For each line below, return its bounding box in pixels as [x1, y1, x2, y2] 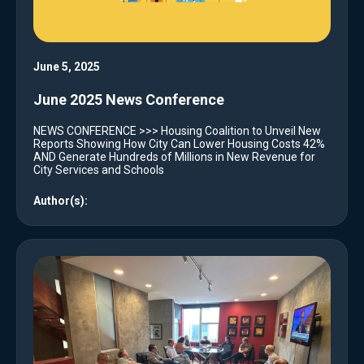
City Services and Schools [33, 163, 164, 177]
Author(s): [33, 194, 88, 208]
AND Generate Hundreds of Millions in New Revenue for [33, 150, 315, 164]
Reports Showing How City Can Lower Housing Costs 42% [33, 137, 325, 151]
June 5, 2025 [33, 60, 100, 74]
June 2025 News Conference [33, 91, 224, 109]
